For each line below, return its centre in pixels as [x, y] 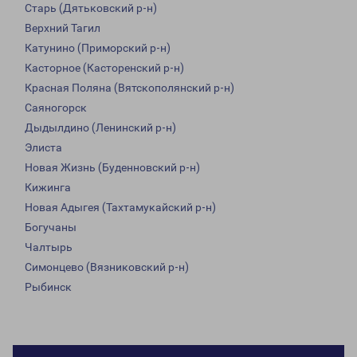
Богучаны [51, 228]
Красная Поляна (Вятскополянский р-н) [129, 88]
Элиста [43, 148]
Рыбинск [48, 287]
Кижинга [48, 188]
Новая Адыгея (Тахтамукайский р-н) [120, 208]
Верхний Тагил [63, 28]
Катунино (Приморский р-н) [98, 48]
